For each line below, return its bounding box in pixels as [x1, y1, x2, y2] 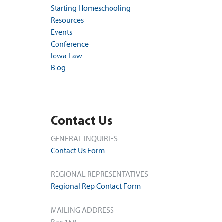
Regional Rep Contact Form [51, 180, 141, 191]
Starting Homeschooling [51, 2, 131, 13]
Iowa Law [51, 50, 82, 60]
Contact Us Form [51, 145, 105, 155]
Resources [51, 14, 84, 25]
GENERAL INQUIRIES [51, 133, 118, 143]
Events [51, 26, 72, 37]
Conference [51, 38, 89, 49]
